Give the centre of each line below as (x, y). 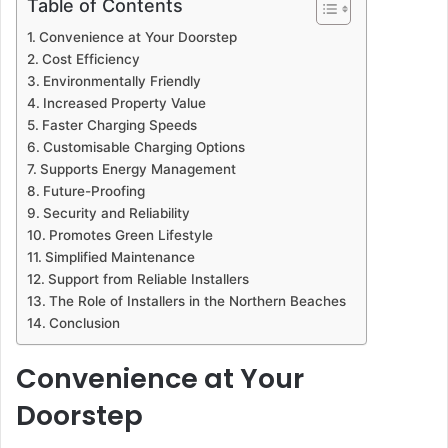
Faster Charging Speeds (119, 124)
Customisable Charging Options (143, 146)
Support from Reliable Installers (148, 278)
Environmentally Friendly (121, 80)
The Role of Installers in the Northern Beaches (197, 300)
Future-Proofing (93, 190)
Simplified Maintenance (119, 256)
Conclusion (84, 322)
